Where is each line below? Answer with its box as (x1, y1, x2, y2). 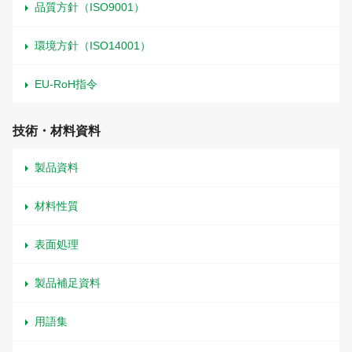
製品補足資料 (35, 277, 101, 290)
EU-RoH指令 (35, 78, 97, 91)
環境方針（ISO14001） (35, 39, 151, 53)
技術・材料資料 (13, 124, 101, 138)
